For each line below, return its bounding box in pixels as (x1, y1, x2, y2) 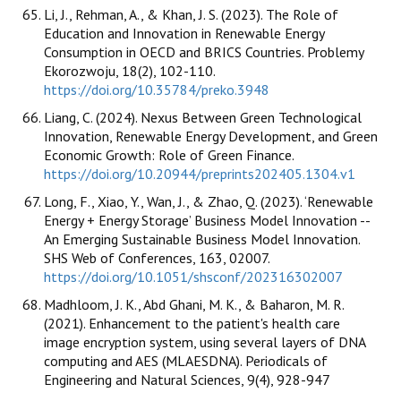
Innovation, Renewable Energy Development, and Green (44, 126, 378, 145)
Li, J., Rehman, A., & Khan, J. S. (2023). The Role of (44, 4, 338, 23)
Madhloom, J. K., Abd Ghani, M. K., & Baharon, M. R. (44, 294, 344, 313)
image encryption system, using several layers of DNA (44, 332, 365, 351)
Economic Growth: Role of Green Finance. (44, 145, 294, 164)
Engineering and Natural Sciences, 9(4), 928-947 (44, 370, 330, 388)
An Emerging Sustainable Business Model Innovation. (44, 229, 360, 248)
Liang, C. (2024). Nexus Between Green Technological (44, 107, 362, 126)
